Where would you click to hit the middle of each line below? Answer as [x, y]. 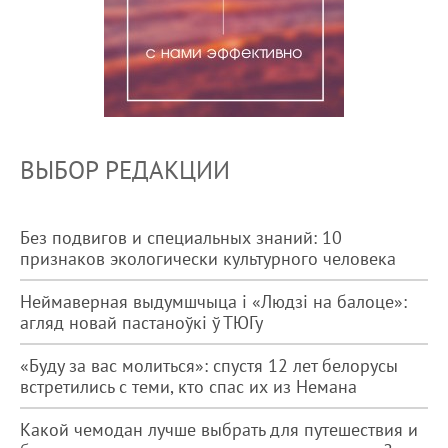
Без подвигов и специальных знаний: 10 [181, 237]
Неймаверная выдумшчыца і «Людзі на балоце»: [213, 301]
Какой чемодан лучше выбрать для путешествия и [219, 429]
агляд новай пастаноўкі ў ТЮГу [141, 322]
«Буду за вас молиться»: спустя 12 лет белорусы [209, 365]
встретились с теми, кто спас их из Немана [188, 386]
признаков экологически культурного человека [208, 258]
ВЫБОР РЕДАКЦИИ [125, 170]
